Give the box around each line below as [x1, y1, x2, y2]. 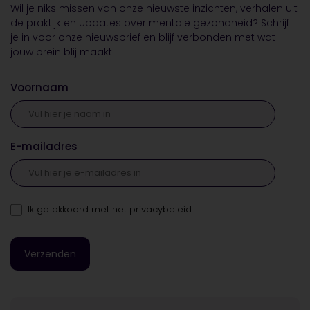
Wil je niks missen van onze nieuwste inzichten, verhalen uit [10, 1, 298, 15]
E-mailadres [10, 139, 77, 154]
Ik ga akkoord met [28, 203, 112, 216]
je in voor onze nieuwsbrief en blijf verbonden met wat [10, 30, 275, 44]
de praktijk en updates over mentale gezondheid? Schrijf [10, 16, 289, 30]
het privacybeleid [112, 203, 192, 216]
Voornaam [10, 80, 69, 95]
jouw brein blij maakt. [10, 45, 114, 59]
